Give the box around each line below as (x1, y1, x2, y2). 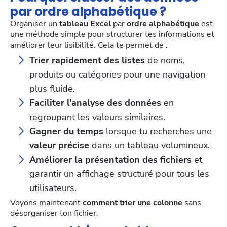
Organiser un (10, 18, 59, 30)
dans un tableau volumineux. (92, 139, 210, 152)
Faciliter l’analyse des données (29, 97, 161, 109)
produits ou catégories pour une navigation (29, 68, 205, 81)
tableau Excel (59, 18, 111, 30)
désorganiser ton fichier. (10, 208, 98, 219)
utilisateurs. (29, 182, 77, 195)
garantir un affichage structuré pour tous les (29, 168, 209, 180)
